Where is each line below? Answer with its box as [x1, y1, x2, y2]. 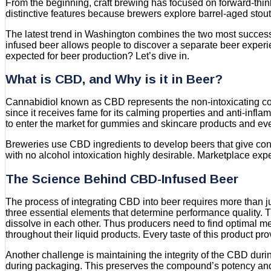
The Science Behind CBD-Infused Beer [5, 171, 238, 186]
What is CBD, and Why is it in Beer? [5, 71, 223, 86]
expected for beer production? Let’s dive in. [5, 50, 189, 61]
